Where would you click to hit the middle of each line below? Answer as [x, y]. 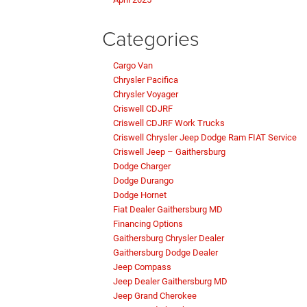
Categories [151, 38]
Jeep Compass [142, 267]
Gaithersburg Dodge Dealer [165, 253]
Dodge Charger [142, 167]
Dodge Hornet [140, 195]
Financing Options [148, 224]
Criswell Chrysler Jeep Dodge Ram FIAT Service [205, 138]
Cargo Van [133, 66]
